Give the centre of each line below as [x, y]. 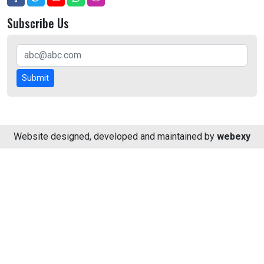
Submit [35, 78]
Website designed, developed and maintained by [115, 137]
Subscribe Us [38, 23]
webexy [234, 137]
